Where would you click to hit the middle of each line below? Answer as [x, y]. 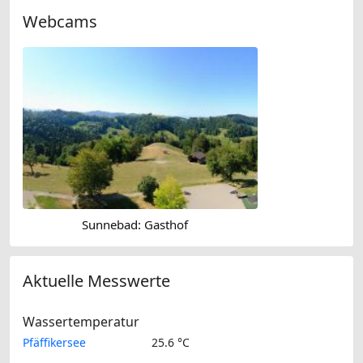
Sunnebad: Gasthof [135, 224]
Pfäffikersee [54, 343]
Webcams [60, 21]
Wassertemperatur [81, 322]
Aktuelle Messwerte [96, 281]
